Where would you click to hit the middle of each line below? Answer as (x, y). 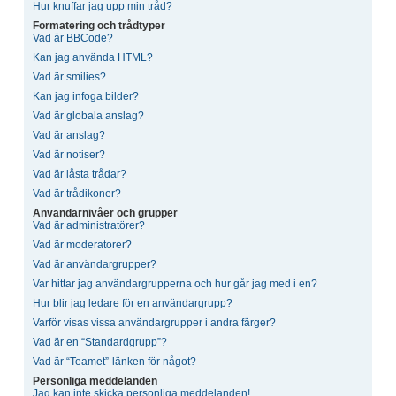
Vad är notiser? (69, 154)
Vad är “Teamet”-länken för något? (114, 361)
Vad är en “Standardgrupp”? (100, 342)
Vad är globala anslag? (88, 115)
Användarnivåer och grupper (105, 213)
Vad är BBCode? (73, 38)
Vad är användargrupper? (95, 264)
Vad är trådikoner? (77, 193)
